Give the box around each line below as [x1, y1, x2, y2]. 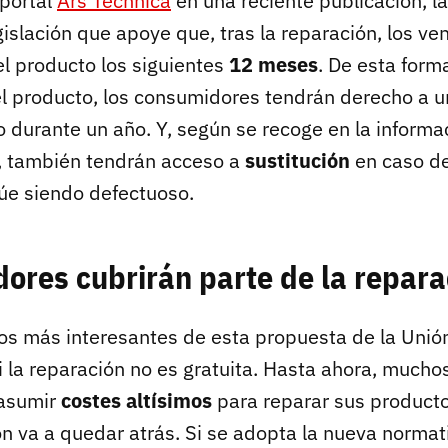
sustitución [245, 146, 350, 174]
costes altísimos [61, 386, 212, 414]
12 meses [229, 50, 318, 78]
